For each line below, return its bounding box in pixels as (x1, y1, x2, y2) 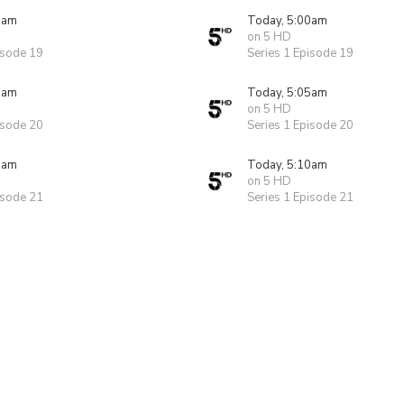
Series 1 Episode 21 (247, 189, 353, 206)
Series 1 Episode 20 (247, 117, 353, 133)
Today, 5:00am (247, 13, 327, 29)
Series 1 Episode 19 (247, 45, 353, 61)
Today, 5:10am (247, 157, 327, 173)
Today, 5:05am (247, 85, 327, 101)
